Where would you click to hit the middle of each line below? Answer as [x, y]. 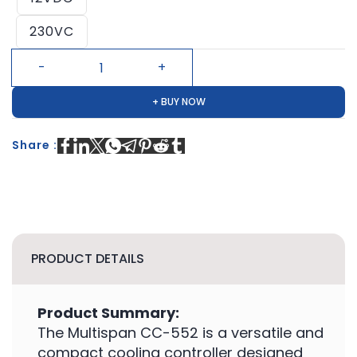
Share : [35, 145]
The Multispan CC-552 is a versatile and [180, 333]
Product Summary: [108, 313]
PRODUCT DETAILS [88, 259]
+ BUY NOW [178, 102]
